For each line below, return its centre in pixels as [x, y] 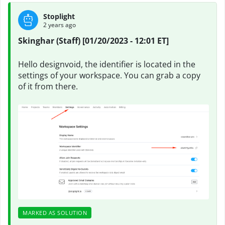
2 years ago [60, 25]
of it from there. [48, 86]
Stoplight [59, 16]
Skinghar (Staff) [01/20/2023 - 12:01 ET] [93, 41]
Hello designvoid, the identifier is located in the [107, 64]
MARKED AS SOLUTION [55, 213]
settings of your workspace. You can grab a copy [109, 75]
